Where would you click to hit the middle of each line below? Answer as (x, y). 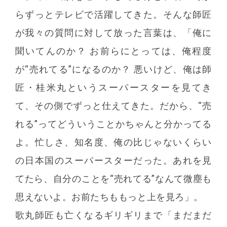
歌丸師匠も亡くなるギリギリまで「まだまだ (113, 215)
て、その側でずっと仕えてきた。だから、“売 (113, 105)
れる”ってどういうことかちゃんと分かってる (113, 124)
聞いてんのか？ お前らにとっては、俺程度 (113, 51)
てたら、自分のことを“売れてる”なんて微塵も (113, 178)
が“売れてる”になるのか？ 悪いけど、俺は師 (113, 69)
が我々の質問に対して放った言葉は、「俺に (113, 32)
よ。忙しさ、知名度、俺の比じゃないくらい (113, 142)
